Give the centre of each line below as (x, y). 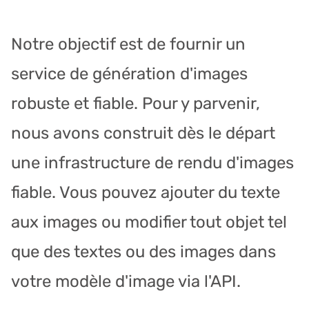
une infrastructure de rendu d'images (152, 162)
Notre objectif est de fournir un (128, 44)
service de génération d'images (129, 73)
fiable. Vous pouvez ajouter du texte (146, 192)
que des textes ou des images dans (143, 251)
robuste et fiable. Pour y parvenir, (136, 103)
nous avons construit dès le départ (143, 133)
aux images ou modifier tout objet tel (149, 222)
